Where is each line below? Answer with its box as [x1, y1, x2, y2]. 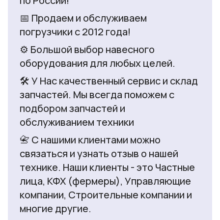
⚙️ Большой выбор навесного [20, 43, 155, 56]
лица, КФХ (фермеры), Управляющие [20, 174, 191, 188]
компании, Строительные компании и [20, 188, 192, 202]
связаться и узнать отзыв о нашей [20, 147, 178, 161]
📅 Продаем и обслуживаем [20, 11, 147, 25]
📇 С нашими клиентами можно [20, 133, 161, 147]
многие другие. [20, 202, 91, 216]
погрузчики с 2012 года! [20, 25, 131, 39]
